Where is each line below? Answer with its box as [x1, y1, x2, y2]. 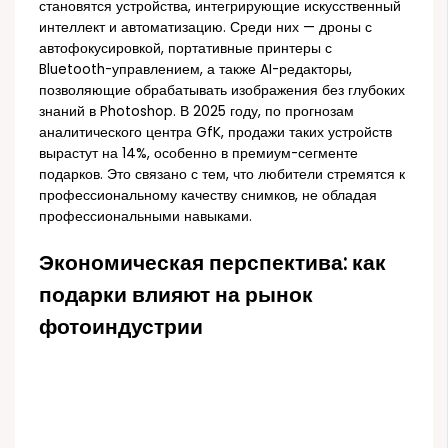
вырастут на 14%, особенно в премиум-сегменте [39, 143, 359, 163]
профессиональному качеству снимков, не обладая [39, 185, 378, 205]
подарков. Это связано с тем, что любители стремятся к [39, 164, 406, 184]
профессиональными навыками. [39, 206, 253, 226]
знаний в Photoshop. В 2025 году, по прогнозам [39, 101, 355, 121]
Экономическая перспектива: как [39, 248, 387, 278]
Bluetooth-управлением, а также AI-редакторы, [39, 59, 353, 79]
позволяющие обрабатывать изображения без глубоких [39, 80, 406, 100]
